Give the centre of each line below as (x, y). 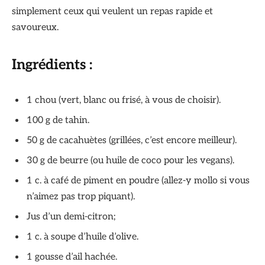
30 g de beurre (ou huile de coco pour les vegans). (130, 160)
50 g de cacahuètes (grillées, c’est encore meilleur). (132, 140)
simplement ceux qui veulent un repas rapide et (112, 11)
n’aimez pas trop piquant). (81, 196)
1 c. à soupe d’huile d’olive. (83, 237)
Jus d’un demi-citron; (71, 216)
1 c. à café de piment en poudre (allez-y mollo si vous (138, 180)
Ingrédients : (52, 65)
